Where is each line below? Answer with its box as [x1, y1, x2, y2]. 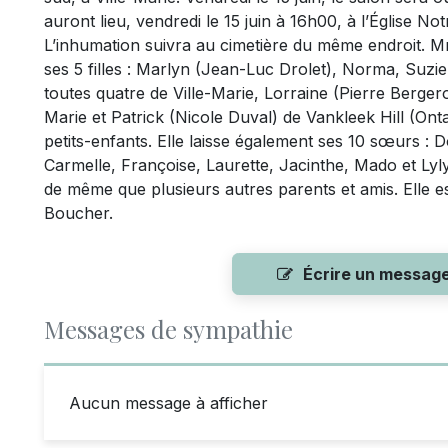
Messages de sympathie [44, 313, 293, 345]
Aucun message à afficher [69, 393, 268, 413]
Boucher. [44, 203, 113, 223]
